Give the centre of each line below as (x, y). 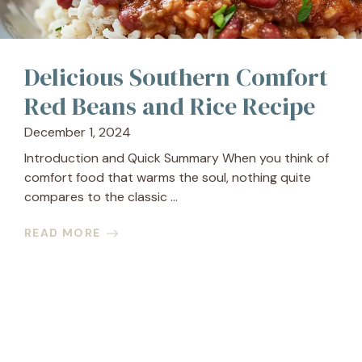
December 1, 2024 (78, 132)
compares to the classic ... (101, 197)
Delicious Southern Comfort (176, 77)
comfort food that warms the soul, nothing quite (168, 177)
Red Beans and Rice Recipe (170, 106)
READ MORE (63, 233)
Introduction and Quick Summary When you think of (177, 158)
